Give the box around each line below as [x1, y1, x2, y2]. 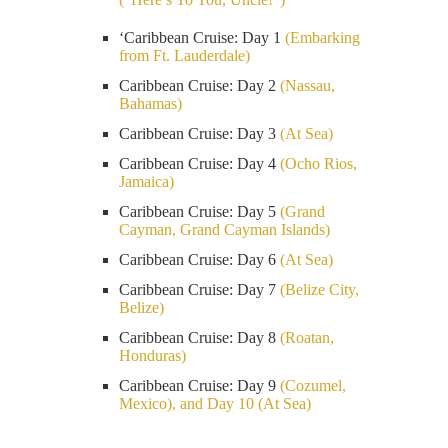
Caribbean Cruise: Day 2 [119, 76, 280, 94]
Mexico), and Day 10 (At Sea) [119, 394, 311, 412]
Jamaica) [119, 172, 174, 190]
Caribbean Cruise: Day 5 [119, 202, 280, 220]
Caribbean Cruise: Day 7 [119, 280, 280, 298]
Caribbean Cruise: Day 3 [119, 124, 280, 142]
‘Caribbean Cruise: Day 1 [119, 28, 285, 46]
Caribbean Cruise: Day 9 [119, 376, 280, 394]
